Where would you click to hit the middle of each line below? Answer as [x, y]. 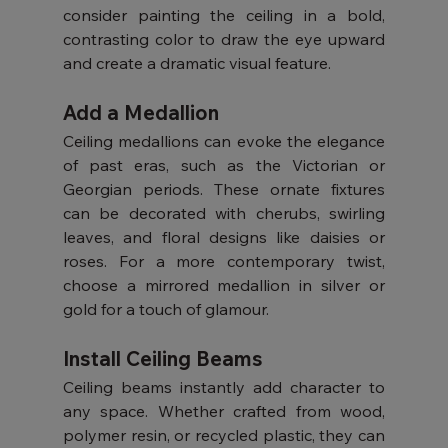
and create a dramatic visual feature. [196, 63]
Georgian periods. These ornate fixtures [224, 189]
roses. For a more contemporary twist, [224, 261]
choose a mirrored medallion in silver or [224, 285]
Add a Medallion [140, 112]
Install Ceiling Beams [162, 358]
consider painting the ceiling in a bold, [224, 15]
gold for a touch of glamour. [165, 309]
